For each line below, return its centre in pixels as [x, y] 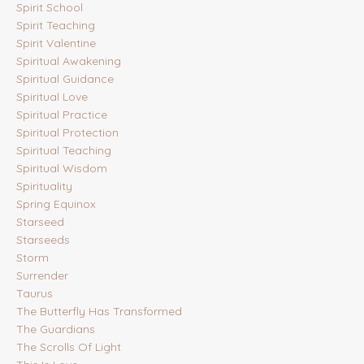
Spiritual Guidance [65, 79]
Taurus [35, 294]
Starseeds [43, 240]
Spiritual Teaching [64, 151]
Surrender [42, 276]
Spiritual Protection [67, 133]
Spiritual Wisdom [62, 169]
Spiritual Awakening [69, 61]
